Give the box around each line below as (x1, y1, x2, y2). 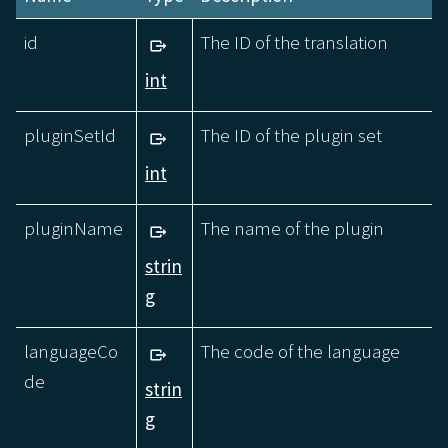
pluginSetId (24, 122, 116, 147)
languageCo (24, 338, 118, 363)
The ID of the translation (201, 29, 388, 54)
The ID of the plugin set (201, 122, 382, 147)
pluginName (24, 215, 123, 240)
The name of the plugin (201, 215, 384, 240)
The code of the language (201, 338, 400, 363)
